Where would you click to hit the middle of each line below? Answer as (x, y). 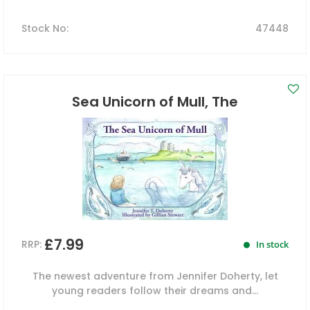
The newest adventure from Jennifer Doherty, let (155, 276)
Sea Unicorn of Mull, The (155, 102)
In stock (271, 245)
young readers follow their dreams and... (155, 291)
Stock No (44, 29)
